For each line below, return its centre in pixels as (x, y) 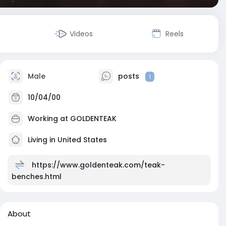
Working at (49, 118)
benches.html (37, 177)
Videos (81, 34)
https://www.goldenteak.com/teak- (98, 165)
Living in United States (66, 139)
